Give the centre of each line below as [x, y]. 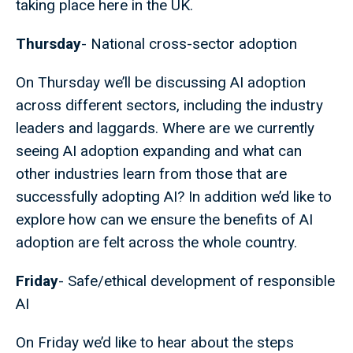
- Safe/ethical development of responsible [197, 281]
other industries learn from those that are [151, 174]
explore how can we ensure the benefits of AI [164, 220]
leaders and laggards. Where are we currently [165, 128]
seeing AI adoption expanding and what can [159, 151]
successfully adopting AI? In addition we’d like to [174, 197]
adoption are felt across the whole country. [156, 243]
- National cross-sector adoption [189, 44]
